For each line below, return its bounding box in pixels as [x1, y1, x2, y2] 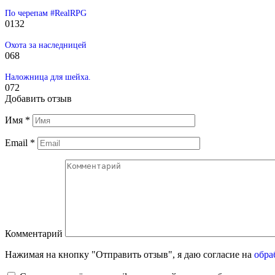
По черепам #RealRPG [5, 7, 87, 18]
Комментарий [5, 228, 63, 239]
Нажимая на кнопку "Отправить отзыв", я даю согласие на [5, 249, 254, 260]
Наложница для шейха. [5, 71, 91, 82]
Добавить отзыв [5, 93, 72, 104]
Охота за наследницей [5, 39, 87, 50]
